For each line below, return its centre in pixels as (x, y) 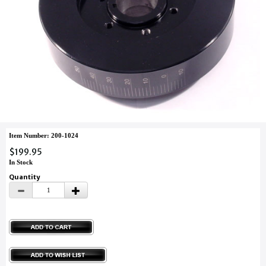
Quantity (25, 177)
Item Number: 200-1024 (44, 135)
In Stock (21, 162)
